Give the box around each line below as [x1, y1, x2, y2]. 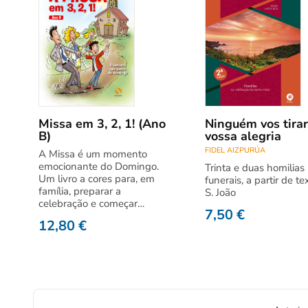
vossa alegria [204, 128, 281, 144]
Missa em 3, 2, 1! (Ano [38, 115, 166, 132]
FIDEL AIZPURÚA [204, 145, 265, 155]
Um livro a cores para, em [38, 172, 155, 186]
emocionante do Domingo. [38, 159, 159, 173]
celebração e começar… [38, 197, 144, 210]
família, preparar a [38, 184, 121, 198]
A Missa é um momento [38, 147, 147, 161]
